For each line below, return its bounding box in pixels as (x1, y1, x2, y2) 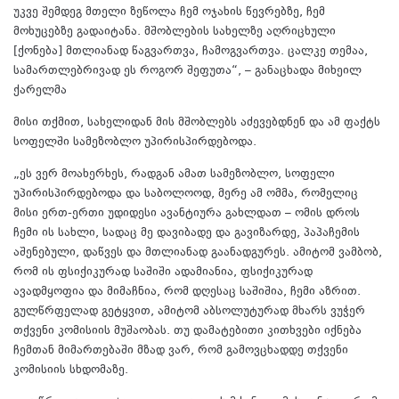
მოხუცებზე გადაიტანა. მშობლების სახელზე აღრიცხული (13, 23, 336, 42)
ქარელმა (13, 82, 67, 101)
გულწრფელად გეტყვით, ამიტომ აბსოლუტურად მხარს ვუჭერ (13, 303, 365, 322)
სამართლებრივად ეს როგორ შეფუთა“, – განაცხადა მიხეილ (13, 62, 362, 81)
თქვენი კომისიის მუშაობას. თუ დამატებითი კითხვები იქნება (13, 322, 362, 341)
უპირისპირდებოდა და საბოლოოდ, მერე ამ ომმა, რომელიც (13, 185, 358, 204)
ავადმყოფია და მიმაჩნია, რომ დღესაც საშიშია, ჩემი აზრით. (13, 283, 361, 302)
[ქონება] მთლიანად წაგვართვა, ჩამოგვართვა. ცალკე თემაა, (13, 43, 368, 61)
